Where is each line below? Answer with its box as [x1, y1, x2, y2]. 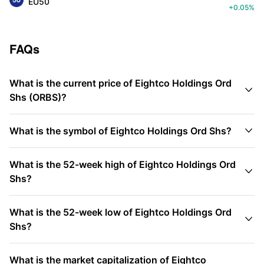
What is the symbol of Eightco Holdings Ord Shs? [9, 125, 232, 137]
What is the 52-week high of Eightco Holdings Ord [9, 159, 236, 170]
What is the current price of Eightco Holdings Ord [9, 77, 232, 89]
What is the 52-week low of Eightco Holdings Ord [9, 206, 232, 218]
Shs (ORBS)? [9, 91, 67, 103]
